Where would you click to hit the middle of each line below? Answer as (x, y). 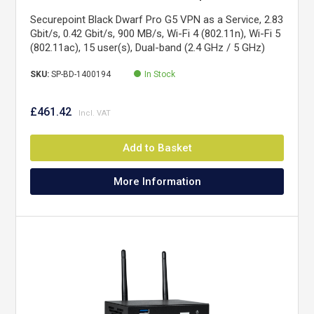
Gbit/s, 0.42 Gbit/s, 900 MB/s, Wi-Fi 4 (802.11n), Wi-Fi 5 (156, 34)
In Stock (160, 74)
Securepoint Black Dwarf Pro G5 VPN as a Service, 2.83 (157, 20)
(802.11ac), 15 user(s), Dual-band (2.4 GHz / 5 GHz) (148, 48)
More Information (157, 182)
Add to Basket (157, 148)
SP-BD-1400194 (81, 74)
